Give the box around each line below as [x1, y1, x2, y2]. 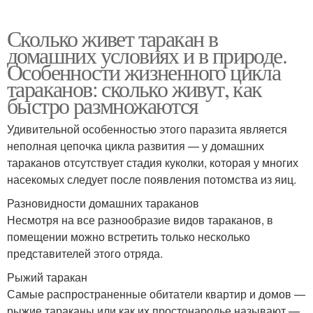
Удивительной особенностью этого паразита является [7, 121, 287, 138]
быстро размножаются [7, 90, 198, 121]
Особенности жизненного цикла [7, 57, 281, 87]
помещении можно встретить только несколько [7, 228, 250, 245]
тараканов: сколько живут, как [7, 73, 262, 104]
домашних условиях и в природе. [7, 40, 286, 71]
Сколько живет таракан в [7, 23, 218, 54]
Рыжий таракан [7, 269, 87, 286]
